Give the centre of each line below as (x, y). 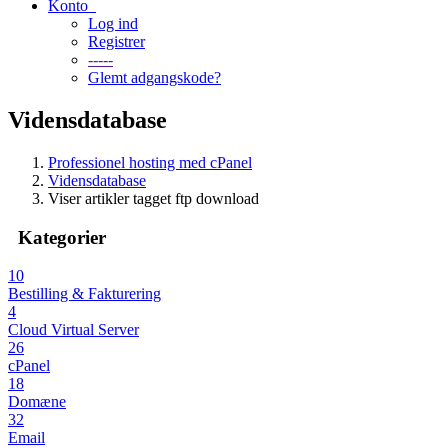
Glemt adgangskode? (154, 77)
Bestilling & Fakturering (84, 294)
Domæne (37, 402)
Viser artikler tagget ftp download (153, 198)
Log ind (113, 23)
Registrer (116, 41)
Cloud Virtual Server (73, 330)
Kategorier (57, 237)
